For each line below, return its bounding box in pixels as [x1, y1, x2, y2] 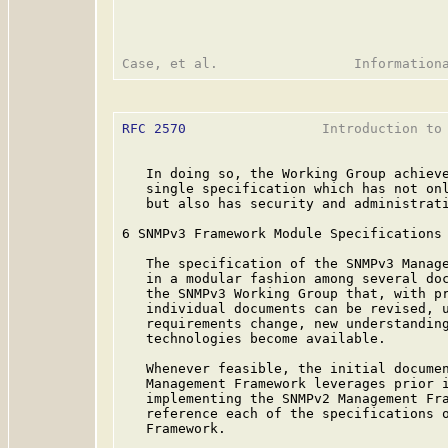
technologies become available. [122, 331, 386, 346]
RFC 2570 [122, 121, 186, 136]
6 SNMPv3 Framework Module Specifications [122, 226, 442, 241]
